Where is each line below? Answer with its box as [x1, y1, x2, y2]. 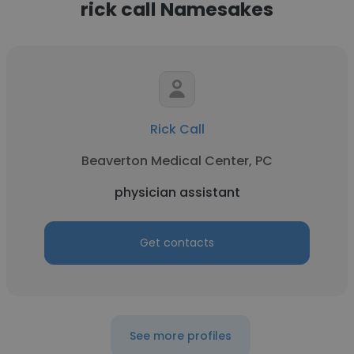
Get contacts [140, 235, 214, 250]
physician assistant [114, 183, 240, 201]
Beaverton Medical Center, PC [81, 152, 273, 170]
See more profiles [129, 328, 232, 344]
